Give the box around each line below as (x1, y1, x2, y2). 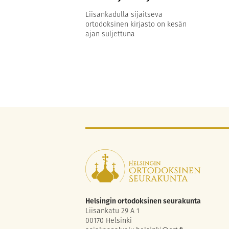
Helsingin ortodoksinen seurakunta (85, 195, 201, 206)
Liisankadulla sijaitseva (85, 9, 163, 19)
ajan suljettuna (85, 28, 135, 39)
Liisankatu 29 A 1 (85, 205, 140, 216)
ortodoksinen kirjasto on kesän (85, 18, 187, 29)
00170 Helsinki (85, 215, 132, 225)
